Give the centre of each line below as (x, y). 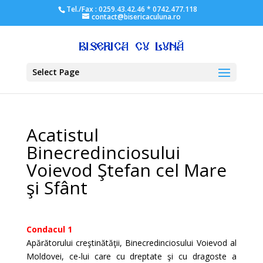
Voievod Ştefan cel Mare (126, 170)
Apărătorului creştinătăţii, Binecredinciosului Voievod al (131, 243)
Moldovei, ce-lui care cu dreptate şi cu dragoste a (131, 256)
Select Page (55, 72)
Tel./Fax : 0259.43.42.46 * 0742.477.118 (131, 9)
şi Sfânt (57, 188)
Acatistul (62, 135)
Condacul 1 (49, 229)
